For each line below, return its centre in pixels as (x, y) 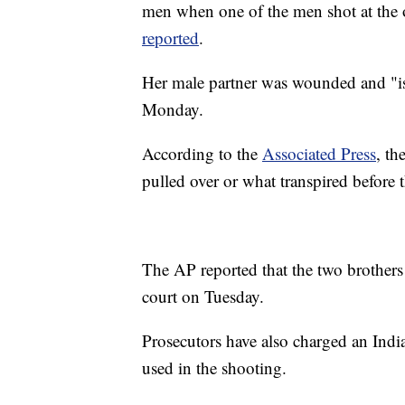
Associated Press (319, 154)
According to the (202, 154)
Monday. (173, 109)
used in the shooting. (214, 368)
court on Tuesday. (203, 297)
